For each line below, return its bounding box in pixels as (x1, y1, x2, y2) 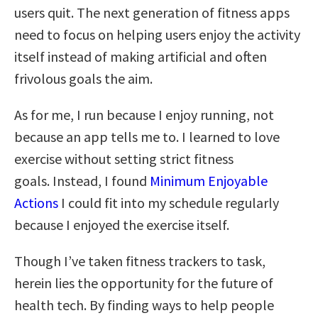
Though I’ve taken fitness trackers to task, (14, 251, 265, 270)
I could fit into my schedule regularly (58, 193, 279, 212)
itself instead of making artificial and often (14, 47, 267, 65)
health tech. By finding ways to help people (14, 295, 274, 314)
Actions (14, 193, 58, 212)
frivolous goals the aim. (14, 69, 153, 87)
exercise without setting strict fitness (14, 149, 234, 168)
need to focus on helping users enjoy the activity (14, 25, 300, 43)
